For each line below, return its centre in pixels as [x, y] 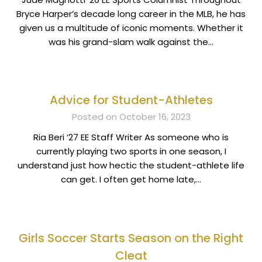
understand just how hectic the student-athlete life [131, 166]
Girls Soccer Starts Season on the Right [131, 238]
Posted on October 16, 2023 [131, 117]
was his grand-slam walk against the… [131, 42]
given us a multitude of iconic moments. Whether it [131, 27]
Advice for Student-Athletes [131, 100]
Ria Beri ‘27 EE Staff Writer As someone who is [131, 137]
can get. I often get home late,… [131, 180]
